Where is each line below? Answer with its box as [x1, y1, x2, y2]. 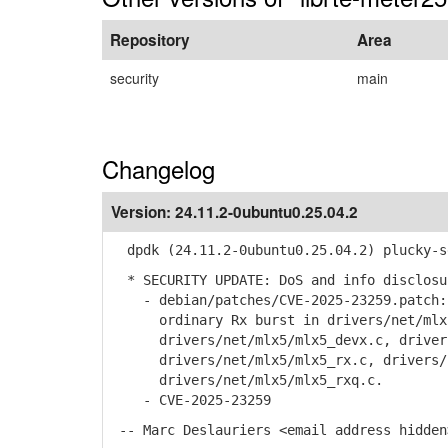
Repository [110, 29, 190, 51]
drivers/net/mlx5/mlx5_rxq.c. [111, 372, 383, 388]
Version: [111, 201, 175, 223]
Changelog [102, 151, 215, 186]
